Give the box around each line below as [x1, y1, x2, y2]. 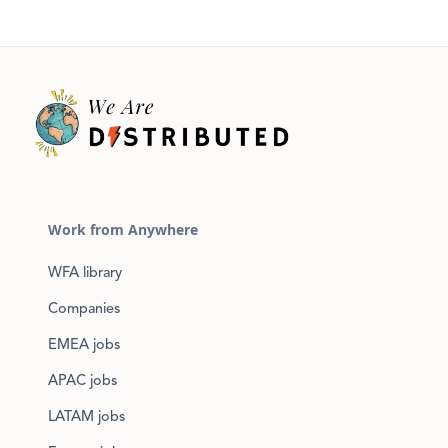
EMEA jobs [48, 338, 120, 354]
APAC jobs [48, 374, 117, 390]
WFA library [48, 266, 122, 282]
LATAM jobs [48, 410, 125, 426]
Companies [48, 302, 120, 318]
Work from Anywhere [48, 220, 198, 240]
